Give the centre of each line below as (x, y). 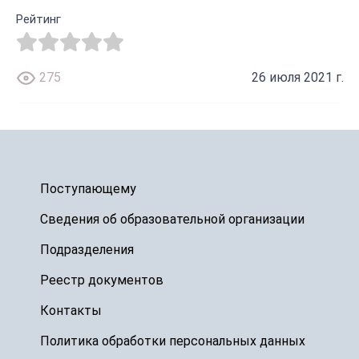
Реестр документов (101, 280)
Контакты (71, 310)
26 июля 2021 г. (297, 78)
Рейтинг (38, 19)
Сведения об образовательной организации (172, 219)
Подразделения (87, 249)
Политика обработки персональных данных (172, 341)
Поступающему (88, 188)
